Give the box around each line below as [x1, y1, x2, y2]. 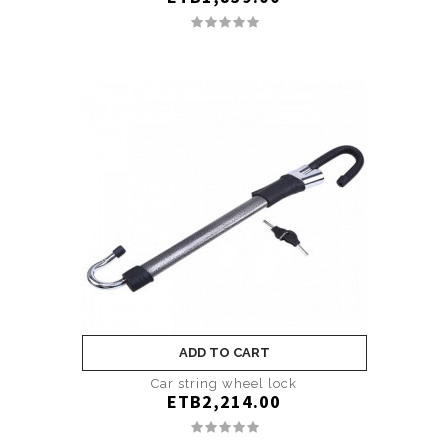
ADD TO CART [178, 344, 270, 360]
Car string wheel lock [151, 375, 297, 391]
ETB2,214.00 [167, 389, 281, 413]
